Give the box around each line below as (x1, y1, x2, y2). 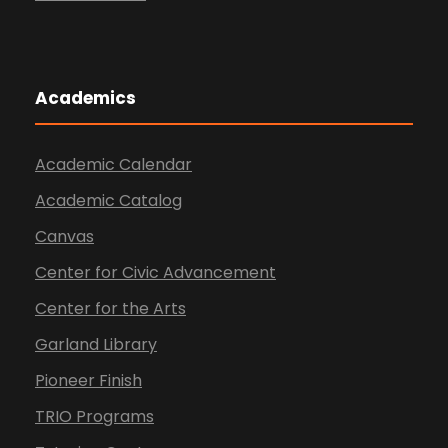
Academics (35, 86, 136, 111)
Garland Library (35, 333, 157, 357)
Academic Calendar (35, 153, 192, 177)
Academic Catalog (35, 189, 182, 213)
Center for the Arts (35, 297, 186, 321)
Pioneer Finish (35, 369, 142, 393)
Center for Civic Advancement (35, 261, 276, 285)
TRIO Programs (35, 405, 154, 429)
